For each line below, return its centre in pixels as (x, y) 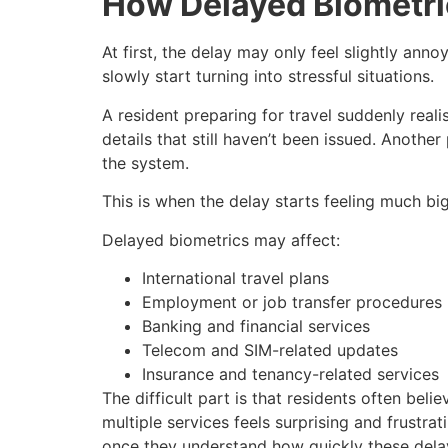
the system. (145, 162)
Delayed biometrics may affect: (221, 239)
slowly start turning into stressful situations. (268, 76)
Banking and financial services (256, 325)
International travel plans (235, 277)
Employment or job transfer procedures (292, 301)
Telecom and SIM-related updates (270, 349)
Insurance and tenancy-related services (290, 373)
